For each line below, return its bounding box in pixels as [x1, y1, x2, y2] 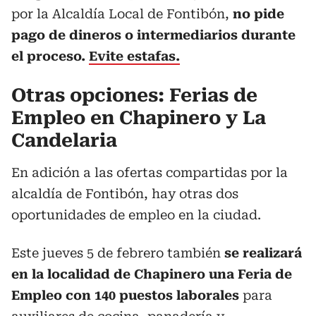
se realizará [224, 245, 302, 260]
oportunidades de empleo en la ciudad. [11, 207, 261, 222]
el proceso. [11, 49, 89, 63]
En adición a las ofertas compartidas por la [11, 165, 288, 180]
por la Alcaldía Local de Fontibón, [11, 6, 233, 21]
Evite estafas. [89, 49, 180, 63]
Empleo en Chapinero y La [11, 107, 266, 128]
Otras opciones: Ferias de [11, 85, 257, 106]
